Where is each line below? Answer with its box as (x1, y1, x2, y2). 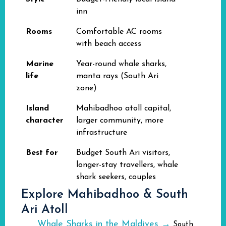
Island (26, 104, 49, 112)
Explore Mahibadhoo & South (21, 189, 188, 201)
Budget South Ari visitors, (76, 149, 170, 157)
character (26, 117, 64, 125)
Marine (26, 60, 53, 68)
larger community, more (76, 117, 163, 125)
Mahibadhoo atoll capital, (76, 104, 171, 112)
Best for (26, 149, 58, 157)
